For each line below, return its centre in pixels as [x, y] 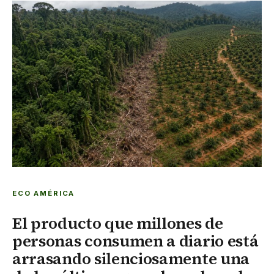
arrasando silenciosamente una [131, 258]
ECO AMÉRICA [44, 193]
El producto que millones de [118, 223]
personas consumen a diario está [135, 241]
